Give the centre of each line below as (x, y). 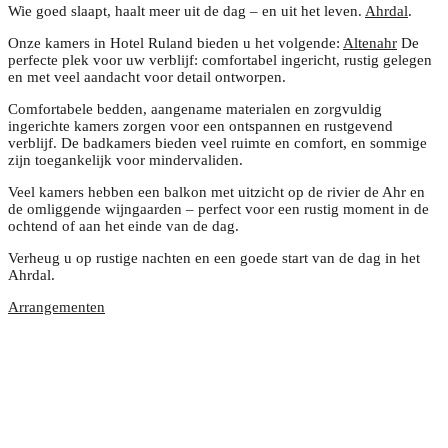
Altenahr (370, 43)
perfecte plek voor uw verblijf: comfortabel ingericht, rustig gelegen (220, 60)
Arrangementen (56, 307)
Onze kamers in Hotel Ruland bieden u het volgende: (175, 43)
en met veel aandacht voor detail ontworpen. (147, 77)
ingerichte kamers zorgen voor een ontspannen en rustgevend (200, 126)
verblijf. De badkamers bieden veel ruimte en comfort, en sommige (217, 143)
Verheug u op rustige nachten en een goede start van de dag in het (214, 258)
